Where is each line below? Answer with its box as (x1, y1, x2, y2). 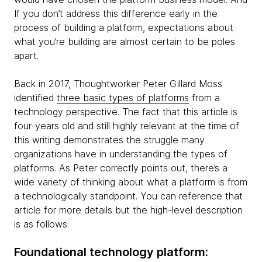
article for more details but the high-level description (14, 204, 243, 216)
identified (14, 91, 57, 104)
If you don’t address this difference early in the (14, 7, 218, 19)
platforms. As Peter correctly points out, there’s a (14, 161, 227, 174)
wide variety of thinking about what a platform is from (14, 175, 247, 188)
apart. (14, 49, 39, 61)
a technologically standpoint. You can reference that (14, 189, 243, 202)
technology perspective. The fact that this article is (14, 105, 237, 118)
